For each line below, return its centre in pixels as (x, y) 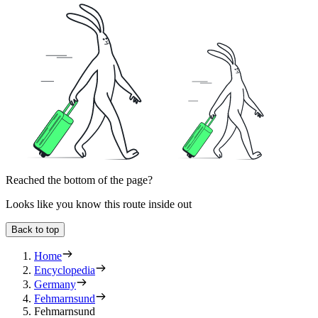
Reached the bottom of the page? (79, 180)
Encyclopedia (65, 270)
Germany (55, 284)
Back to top (35, 229)
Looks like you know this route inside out (99, 204)
